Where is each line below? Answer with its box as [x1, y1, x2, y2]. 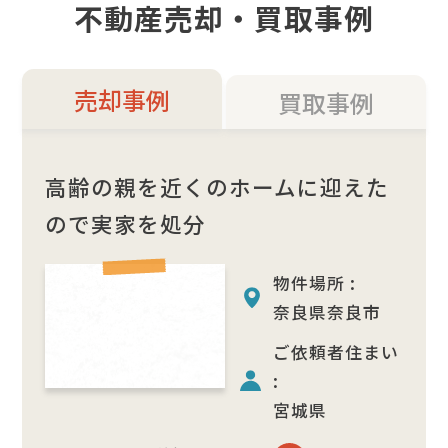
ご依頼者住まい [273, 339, 400, 364]
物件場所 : [273, 270, 357, 295]
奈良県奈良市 [273, 299, 382, 324]
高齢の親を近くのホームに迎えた [44, 170, 389, 202]
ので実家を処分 [44, 207, 206, 239]
